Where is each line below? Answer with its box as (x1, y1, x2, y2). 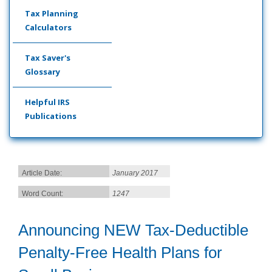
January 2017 (112, 169, 158, 177)
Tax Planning (25, 8, 78, 19)
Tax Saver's (25, 52, 70, 63)
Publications (25, 110, 76, 121)
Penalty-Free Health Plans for (18, 243, 222, 262)
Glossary (25, 66, 60, 77)
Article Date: (22, 169, 62, 177)
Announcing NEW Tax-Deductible (18, 221, 248, 239)
